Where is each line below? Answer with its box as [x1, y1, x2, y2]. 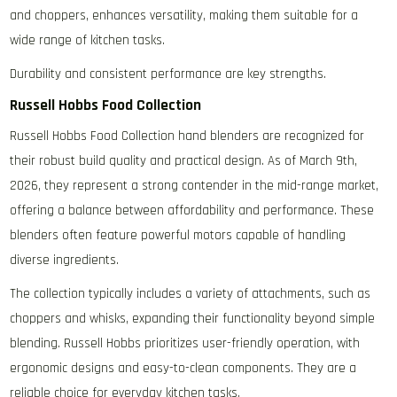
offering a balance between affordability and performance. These [10, 202, 375, 220]
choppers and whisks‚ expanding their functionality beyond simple [10, 310, 376, 328]
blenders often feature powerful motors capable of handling [10, 227, 346, 245]
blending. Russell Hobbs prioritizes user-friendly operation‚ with [10, 335, 361, 353]
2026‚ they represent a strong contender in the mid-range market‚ [10, 177, 379, 195]
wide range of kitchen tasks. [10, 32, 166, 50]
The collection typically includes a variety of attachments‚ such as [10, 285, 371, 303]
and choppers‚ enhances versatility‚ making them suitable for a [10, 7, 359, 25]
